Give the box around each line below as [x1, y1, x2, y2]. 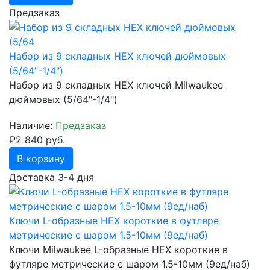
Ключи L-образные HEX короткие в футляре [9, 215, 219, 227]
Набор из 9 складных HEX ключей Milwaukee [9, 79, 223, 92]
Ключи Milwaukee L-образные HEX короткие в [9, 243, 228, 256]
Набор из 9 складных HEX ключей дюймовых [9, 50, 226, 63]
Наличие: [9, 119, 55, 132]
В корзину [17, 152, 65, 165]
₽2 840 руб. [9, 134, 65, 146]
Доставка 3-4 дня [9, 171, 94, 184]
